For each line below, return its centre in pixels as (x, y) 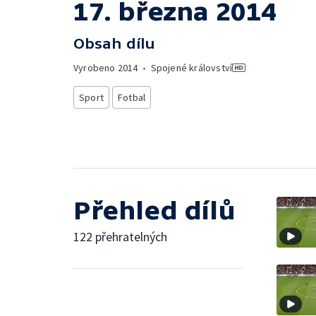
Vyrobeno (96, 68)
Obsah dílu (114, 43)
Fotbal (132, 97)
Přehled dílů (154, 210)
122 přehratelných (120, 236)
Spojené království (192, 68)
